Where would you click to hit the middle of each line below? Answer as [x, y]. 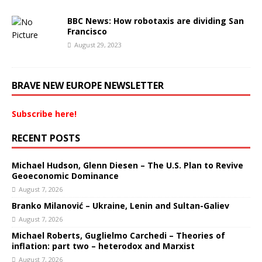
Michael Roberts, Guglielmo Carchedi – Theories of [118, 235]
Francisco [87, 31]
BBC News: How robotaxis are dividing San [156, 21]
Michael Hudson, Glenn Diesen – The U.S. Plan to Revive [127, 165]
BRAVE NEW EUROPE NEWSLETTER [88, 85]
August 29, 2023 [98, 45]
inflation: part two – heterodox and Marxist [103, 246]
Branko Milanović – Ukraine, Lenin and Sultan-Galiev [120, 206]
